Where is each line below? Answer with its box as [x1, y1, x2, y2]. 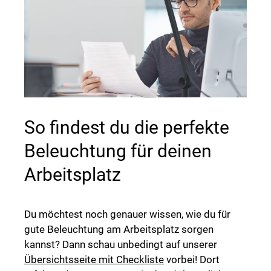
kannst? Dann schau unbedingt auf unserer [24, 238, 217, 250]
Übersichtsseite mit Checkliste [24, 253, 164, 266]
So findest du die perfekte [24, 116, 229, 138]
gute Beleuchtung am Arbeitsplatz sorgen [24, 223, 214, 235]
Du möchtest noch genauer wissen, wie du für [24, 207, 230, 220]
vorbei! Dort [164, 253, 220, 266]
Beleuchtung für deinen [24, 140, 212, 162]
